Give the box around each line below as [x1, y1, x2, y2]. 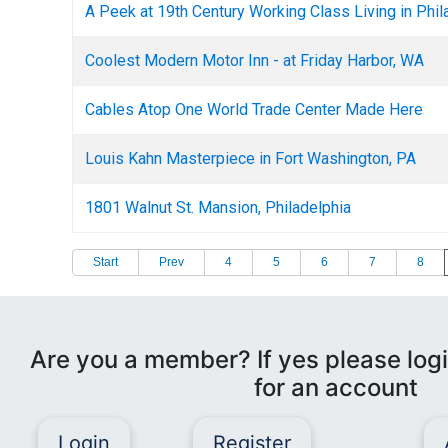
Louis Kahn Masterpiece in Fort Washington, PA [85, 149, 416, 168]
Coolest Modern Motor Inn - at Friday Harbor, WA [85, 51, 424, 70]
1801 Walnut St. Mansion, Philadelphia [85, 198, 351, 217]
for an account [254, 373, 418, 402]
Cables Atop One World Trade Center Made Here [85, 100, 423, 119]
